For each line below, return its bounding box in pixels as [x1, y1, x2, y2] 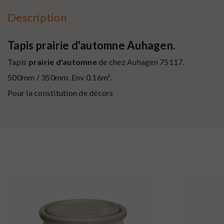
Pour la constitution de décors [7, 87, 113, 97]
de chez [96, 56, 125, 66]
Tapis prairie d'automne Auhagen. [7, 38, 175, 52]
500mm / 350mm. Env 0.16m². [7, 72, 112, 82]
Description [7, 10, 66, 24]
